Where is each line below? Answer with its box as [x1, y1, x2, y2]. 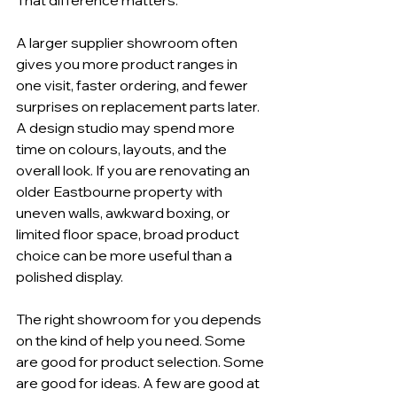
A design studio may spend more [16, 118, 237, 136]
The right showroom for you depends [16, 309, 264, 328]
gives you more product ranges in [16, 54, 240, 73]
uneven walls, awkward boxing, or [16, 203, 233, 222]
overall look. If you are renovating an [16, 160, 253, 179]
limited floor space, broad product [16, 224, 242, 243]
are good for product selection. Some [16, 352, 267, 370]
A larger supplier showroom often [16, 33, 240, 51]
